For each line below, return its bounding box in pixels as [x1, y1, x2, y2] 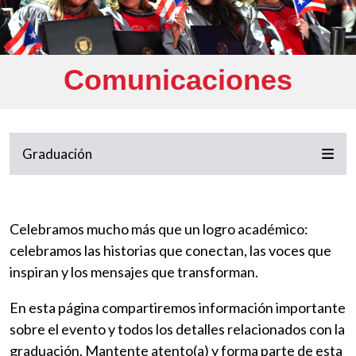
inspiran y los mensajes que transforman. [10, 263, 261, 281]
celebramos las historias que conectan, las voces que [10, 242, 331, 260]
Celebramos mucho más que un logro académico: [10, 220, 308, 238]
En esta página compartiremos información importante [10, 299, 346, 317]
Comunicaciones [64, 64, 292, 97]
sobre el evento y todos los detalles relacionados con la [10, 320, 345, 339]
